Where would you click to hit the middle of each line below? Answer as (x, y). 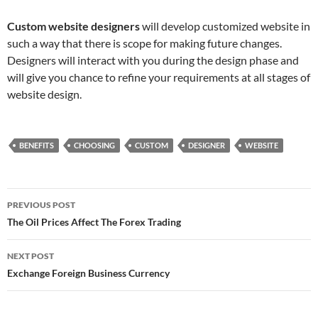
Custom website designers (73, 26)
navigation (50, 224)
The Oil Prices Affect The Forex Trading (94, 222)
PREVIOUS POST (41, 205)
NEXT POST (31, 256)
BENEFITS (37, 145)
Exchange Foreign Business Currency (88, 273)
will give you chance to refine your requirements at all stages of (159, 77)
